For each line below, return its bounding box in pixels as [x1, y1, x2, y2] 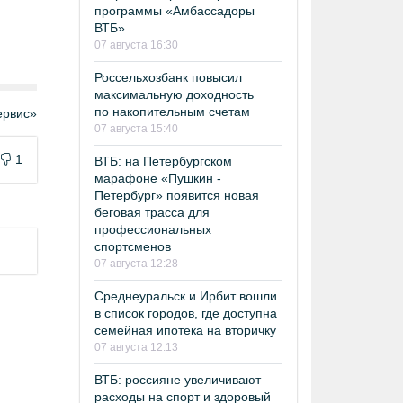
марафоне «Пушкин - [94, 170, 221, 185]
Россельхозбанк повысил [94, 69, 242, 85]
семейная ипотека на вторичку [94, 322, 276, 337]
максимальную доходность [94, 86, 254, 102]
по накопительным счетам [94, 103, 250, 119]
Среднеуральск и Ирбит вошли [94, 288, 277, 303]
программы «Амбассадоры [94, 3, 255, 18]
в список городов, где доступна [94, 305, 277, 320]
